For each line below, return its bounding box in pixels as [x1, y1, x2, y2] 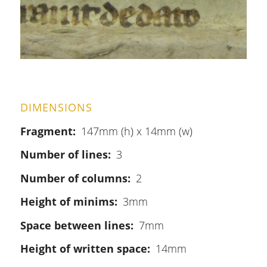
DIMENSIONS [20, 100, 92, 114]
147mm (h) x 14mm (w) [80, 124, 193, 138]
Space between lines [20, 218, 131, 232]
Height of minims [20, 194, 114, 209]
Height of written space [20, 241, 147, 256]
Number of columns [20, 170, 128, 185]
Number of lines [20, 147, 108, 162]
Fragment [20, 124, 73, 138]
